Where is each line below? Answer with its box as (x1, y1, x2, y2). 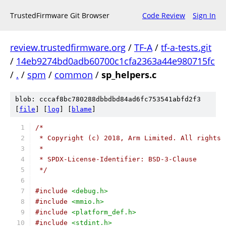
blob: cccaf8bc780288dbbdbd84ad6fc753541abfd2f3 (15, 95, 201, 103)
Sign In (193, 11, 216, 20)
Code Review (142, 11, 185, 20)
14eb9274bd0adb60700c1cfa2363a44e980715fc (16, 55, 215, 67)
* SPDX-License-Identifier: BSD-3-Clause (35, 155, 197, 163)
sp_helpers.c (101, 69, 156, 81)
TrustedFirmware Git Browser (10, 11, 109, 20)
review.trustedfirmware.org (10, 41, 126, 53)
